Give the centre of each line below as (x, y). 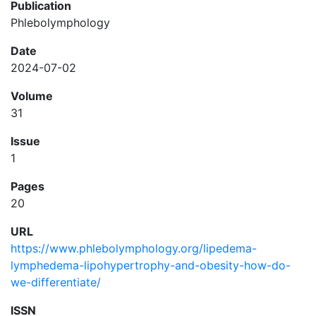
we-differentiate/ (56, 282)
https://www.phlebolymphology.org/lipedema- (134, 248)
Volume (32, 96)
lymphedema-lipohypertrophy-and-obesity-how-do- (151, 265)
